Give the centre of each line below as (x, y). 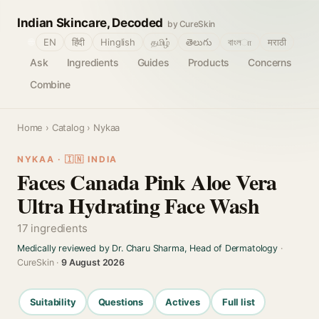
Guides (153, 62)
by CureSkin (191, 24)
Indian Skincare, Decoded (90, 23)
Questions (121, 302)
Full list (238, 302)
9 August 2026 (93, 262)
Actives (183, 302)
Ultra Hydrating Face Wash (138, 205)
